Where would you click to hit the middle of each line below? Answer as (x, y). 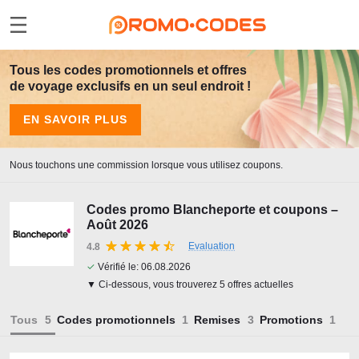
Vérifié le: (118, 267)
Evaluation (212, 246)
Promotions (291, 320)
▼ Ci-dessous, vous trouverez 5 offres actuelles (190, 284)
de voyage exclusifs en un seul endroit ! (130, 86)
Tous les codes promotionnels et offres (128, 70)
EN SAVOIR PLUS (75, 119)
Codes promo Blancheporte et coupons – (212, 210)
